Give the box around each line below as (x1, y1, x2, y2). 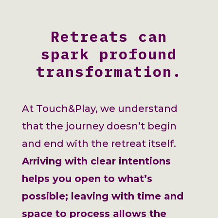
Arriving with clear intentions (21, 155, 171, 167)
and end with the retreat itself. (21, 137, 179, 149)
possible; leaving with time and (21, 190, 183, 202)
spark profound (40, 44, 177, 63)
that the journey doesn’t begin (21, 120, 177, 132)
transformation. (36, 61, 182, 81)
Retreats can (50, 26, 167, 46)
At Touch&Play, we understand (21, 102, 178, 114)
